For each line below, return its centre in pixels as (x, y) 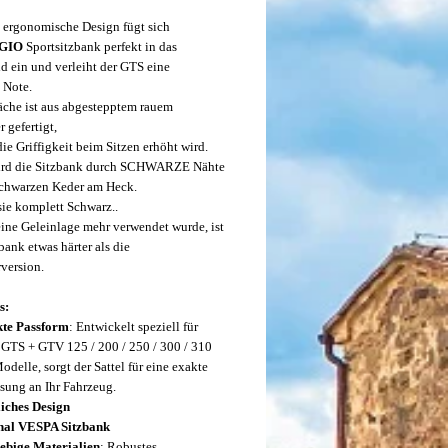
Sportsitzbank (65, 46)
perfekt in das (140, 46)
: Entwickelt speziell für (133, 326)
